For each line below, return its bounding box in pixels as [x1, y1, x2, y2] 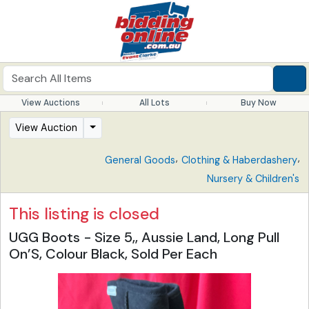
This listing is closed [9, 203, 159, 224]
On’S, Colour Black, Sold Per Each [9, 245, 217, 263]
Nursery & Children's [207, 172, 299, 185]
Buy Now [240, 97, 277, 108]
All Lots [139, 97, 170, 108]
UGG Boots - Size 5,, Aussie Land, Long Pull [9, 228, 279, 246]
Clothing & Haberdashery [181, 154, 297, 166]
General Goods [105, 154, 175, 166]
